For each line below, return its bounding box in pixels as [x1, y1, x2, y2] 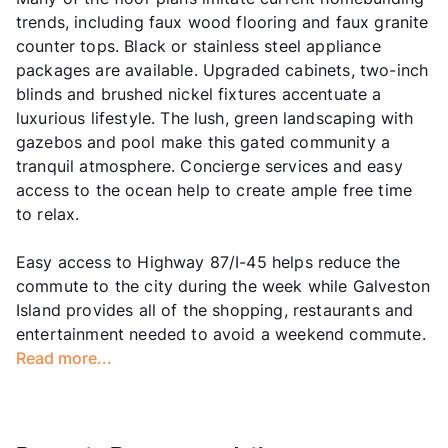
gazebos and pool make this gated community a [16, 132, 391, 153]
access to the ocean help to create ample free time [16, 180, 413, 201]
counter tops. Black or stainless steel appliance [16, 36, 381, 57]
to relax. [16, 204, 80, 225]
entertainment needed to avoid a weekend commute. [16, 324, 426, 345]
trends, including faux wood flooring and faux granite [16, 12, 429, 33]
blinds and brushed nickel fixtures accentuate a [16, 84, 382, 105]
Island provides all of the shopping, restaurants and [16, 300, 414, 321]
